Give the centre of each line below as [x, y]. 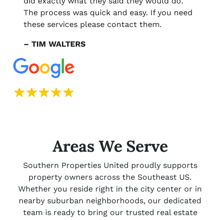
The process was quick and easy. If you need [108, 13]
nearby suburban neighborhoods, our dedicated [110, 200]
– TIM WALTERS [55, 44]
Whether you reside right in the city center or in [110, 189]
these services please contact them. [93, 25]
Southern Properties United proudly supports [110, 165]
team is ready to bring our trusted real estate [110, 212]
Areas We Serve [110, 146]
